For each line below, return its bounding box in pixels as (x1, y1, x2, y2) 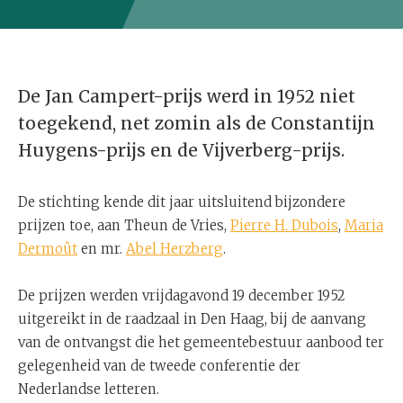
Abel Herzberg (126, 240, 223, 257)
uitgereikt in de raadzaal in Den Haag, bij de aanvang (18, 310, 366, 327)
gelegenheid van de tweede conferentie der (18, 357, 300, 374)
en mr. (77, 240, 126, 257)
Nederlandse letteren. (18, 381, 159, 398)
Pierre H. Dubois (230, 217, 338, 234)
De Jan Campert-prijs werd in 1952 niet (18, 85, 355, 107)
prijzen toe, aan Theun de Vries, (18, 217, 230, 234)
